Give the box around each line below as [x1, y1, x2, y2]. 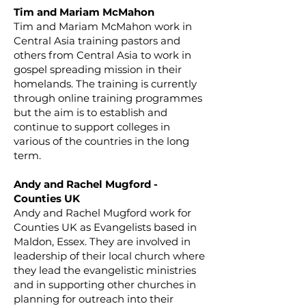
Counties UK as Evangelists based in [14, 221, 197, 234]
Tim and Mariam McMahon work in [14, 20, 192, 33]
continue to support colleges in [14, 120, 170, 133]
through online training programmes [14, 92, 202, 105]
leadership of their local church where [14, 249, 205, 262]
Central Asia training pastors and [14, 34, 180, 47]
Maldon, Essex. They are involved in [14, 235, 191, 248]
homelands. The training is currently [14, 77, 197, 90]
